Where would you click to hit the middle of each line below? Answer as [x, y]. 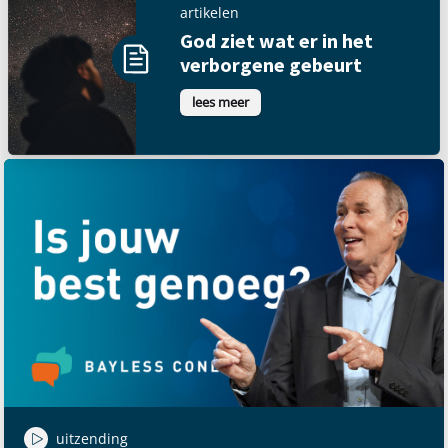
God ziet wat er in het [276, 40]
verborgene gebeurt [271, 64]
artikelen [209, 12]
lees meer [220, 101]
